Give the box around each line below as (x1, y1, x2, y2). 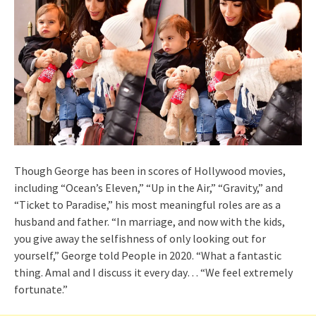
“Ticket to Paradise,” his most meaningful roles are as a (14, 197, 281, 212)
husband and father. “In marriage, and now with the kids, (14, 214, 285, 229)
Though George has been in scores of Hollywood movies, (14, 164, 286, 178)
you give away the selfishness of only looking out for (14, 231, 266, 246)
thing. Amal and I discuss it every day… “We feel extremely (14, 265, 293, 280)
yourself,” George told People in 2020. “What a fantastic (14, 248, 281, 263)
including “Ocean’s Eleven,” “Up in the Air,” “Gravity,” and (14, 181, 283, 195)
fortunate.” (14, 282, 68, 297)
